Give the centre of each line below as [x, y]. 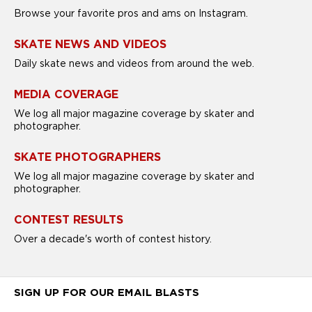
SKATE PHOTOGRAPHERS [87, 157]
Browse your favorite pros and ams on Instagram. [131, 14]
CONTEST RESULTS [69, 220]
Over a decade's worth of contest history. [113, 239]
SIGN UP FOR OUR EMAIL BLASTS [107, 293]
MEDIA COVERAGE [66, 95]
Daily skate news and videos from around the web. [134, 64]
